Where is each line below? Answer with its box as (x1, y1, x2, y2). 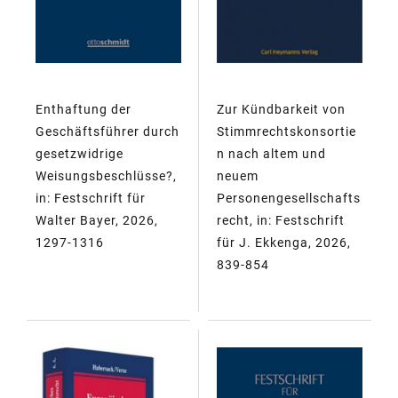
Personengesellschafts (217, 190, 361, 205)
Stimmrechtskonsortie (217, 123, 356, 139)
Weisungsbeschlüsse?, (36, 168, 177, 183)
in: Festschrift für (36, 190, 146, 205)
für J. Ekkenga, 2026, (217, 235, 351, 250)
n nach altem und (217, 146, 326, 161)
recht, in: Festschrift (217, 212, 345, 227)
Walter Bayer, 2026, (36, 212, 158, 227)
